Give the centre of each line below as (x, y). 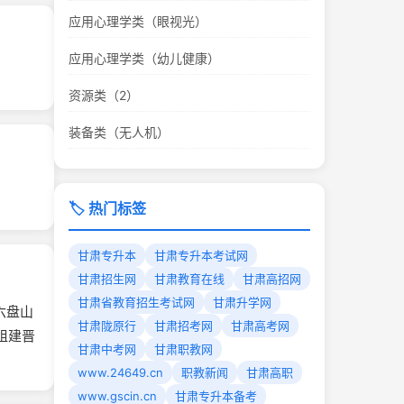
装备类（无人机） (119, 132)
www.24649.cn (120, 372)
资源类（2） (104, 95)
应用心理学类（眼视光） (138, 21)
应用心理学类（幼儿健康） (144, 58)
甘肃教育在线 (189, 279)
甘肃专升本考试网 (201, 255)
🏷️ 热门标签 (107, 208)
